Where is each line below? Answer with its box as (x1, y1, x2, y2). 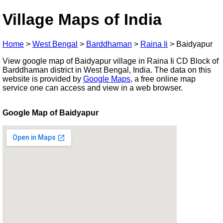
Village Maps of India (2, 10, 162, 29)
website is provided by (2, 74, 83, 83)
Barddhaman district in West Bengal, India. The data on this (2, 65, 211, 74)
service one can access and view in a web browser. (2, 83, 183, 92)
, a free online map (130, 74, 196, 83)
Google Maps (83, 74, 130, 83)
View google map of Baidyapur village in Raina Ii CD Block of (2, 56, 219, 65)
